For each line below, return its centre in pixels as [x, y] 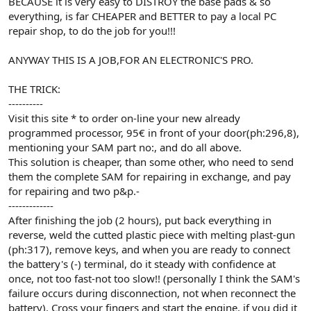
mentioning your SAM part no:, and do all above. [125, 147]
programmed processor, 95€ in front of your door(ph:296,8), [154, 132]
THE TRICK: [34, 89]
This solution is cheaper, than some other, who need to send [151, 161]
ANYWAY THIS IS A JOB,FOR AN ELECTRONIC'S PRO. [131, 59]
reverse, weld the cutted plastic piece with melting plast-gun [152, 234]
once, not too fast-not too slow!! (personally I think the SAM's [154, 278]
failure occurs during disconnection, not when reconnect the [152, 293]
